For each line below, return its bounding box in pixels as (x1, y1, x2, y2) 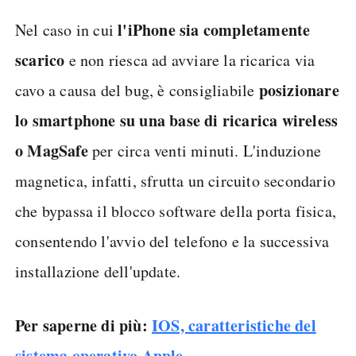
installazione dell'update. (15, 261, 181, 282)
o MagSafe (15, 139, 88, 162)
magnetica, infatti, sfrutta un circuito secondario (15, 170, 336, 192)
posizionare (258, 79, 339, 102)
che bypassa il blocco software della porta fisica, (15, 200, 337, 222)
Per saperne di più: (15, 314, 152, 337)
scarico (15, 48, 65, 72)
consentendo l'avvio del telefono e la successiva (15, 230, 330, 252)
